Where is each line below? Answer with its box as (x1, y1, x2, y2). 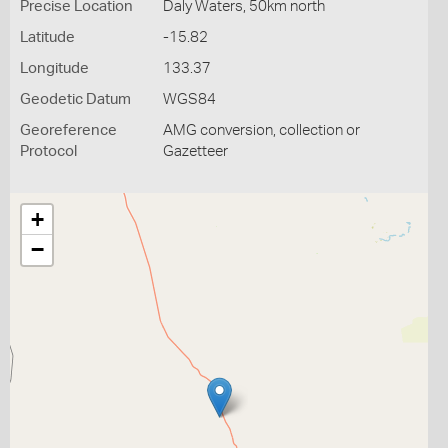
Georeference (20, 123, 117, 138)
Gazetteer (162, 144, 228, 159)
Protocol (20, 144, 77, 159)
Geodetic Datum (20, 92, 131, 107)
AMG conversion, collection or (162, 123, 360, 138)
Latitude (20, 30, 75, 45)
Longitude (20, 61, 89, 76)
